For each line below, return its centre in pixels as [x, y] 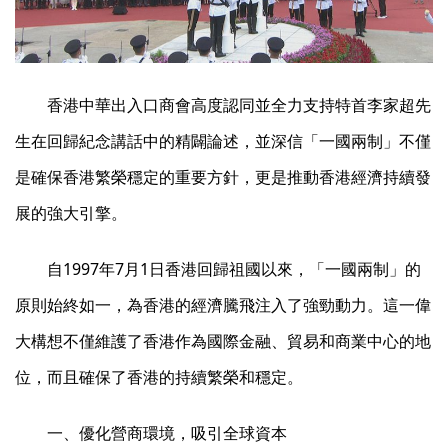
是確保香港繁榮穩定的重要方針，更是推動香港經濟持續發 [223, 177]
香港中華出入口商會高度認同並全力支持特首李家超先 [239, 105]
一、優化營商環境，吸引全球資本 [167, 433]
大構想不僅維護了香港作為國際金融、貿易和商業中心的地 [223, 341]
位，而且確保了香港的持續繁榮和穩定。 [159, 377]
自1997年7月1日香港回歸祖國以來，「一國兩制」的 [234, 269]
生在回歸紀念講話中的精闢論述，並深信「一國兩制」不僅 [223, 141]
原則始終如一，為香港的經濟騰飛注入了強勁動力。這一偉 [223, 305]
